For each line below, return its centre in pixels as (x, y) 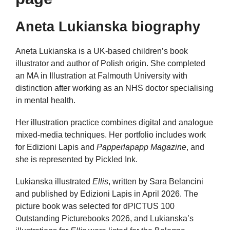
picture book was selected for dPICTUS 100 (95, 206)
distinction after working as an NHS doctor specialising (114, 88)
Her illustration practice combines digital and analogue (114, 123)
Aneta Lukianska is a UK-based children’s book (102, 51)
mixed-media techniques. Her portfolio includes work (111, 135)
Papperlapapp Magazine (141, 147)
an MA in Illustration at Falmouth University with (101, 76)
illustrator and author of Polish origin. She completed (110, 63)
